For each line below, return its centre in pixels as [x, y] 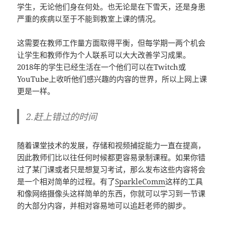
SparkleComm [140, 181]
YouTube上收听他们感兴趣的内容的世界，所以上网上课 [112, 79]
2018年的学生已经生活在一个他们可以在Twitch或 [102, 67]
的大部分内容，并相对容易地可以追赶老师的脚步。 [104, 205]
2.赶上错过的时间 [62, 116]
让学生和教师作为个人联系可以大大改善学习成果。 [104, 54]
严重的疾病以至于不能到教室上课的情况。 [89, 18]
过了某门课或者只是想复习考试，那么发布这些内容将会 [111, 169]
